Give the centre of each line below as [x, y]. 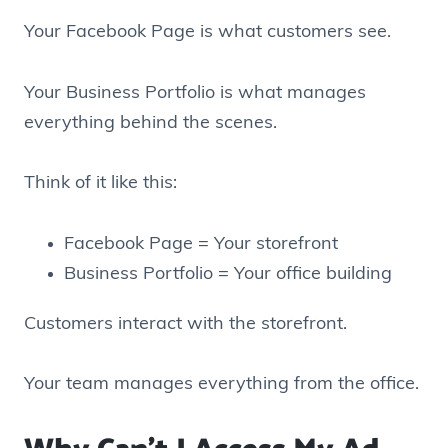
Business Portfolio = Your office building [228, 274]
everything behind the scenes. [150, 123]
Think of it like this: [100, 184]
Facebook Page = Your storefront [201, 244]
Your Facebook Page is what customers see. [207, 32]
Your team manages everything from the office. [221, 385]
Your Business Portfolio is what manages [195, 93]
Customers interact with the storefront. [185, 324]
